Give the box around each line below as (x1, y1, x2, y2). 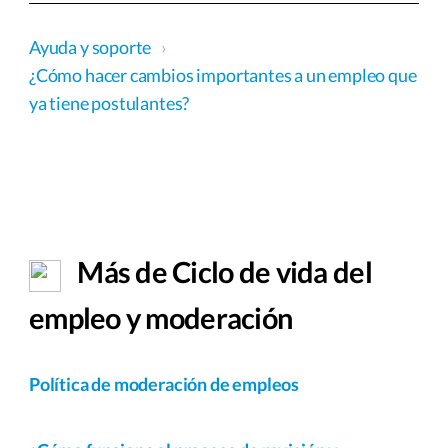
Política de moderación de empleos (29, 373, 300, 395)
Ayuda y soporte (29, 36, 155, 58)
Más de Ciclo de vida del (72, 254, 372, 289)
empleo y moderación (29, 300, 293, 335)
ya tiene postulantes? (29, 92, 190, 114)
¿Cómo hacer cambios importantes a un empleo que (29, 64, 417, 86)
